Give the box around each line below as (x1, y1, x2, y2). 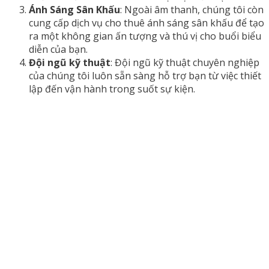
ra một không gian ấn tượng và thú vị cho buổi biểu (29, 29, 261, 43)
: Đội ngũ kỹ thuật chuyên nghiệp (110, 55, 259, 69)
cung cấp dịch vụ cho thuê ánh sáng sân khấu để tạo (29, 16, 264, 29)
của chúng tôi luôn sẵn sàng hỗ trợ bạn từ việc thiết (29, 68, 261, 82)
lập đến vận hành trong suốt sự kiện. (29, 82, 195, 95)
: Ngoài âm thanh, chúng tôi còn (120, 2, 264, 16)
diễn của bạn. (29, 42, 88, 56)
